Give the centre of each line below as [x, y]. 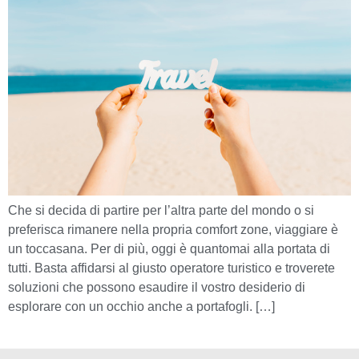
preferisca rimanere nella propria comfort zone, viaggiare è [173, 230]
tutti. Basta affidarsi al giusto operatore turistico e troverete [171, 268]
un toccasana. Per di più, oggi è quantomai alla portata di [169, 249]
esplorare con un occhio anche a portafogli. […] [141, 307]
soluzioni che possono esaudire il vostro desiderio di [157, 288]
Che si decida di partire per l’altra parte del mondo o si [161, 211]
